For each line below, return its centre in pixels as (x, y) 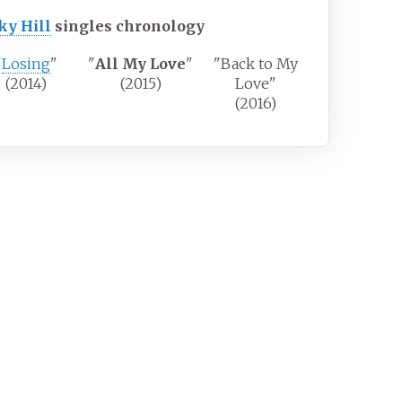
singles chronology (130, 26)
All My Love (141, 64)
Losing (26, 64)
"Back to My (256, 64)
